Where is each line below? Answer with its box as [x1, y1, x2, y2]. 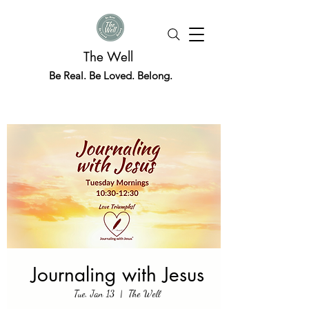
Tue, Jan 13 [74, 288, 114, 299]
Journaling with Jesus [30, 262, 204, 287]
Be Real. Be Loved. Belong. [48, 69, 172, 82]
